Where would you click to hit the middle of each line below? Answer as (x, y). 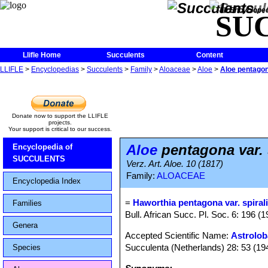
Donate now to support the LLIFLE (60, 116)
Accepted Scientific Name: (178, 235)
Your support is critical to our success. (60, 129)
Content (209, 55)
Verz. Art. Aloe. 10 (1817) (175, 164)
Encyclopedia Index (47, 181)
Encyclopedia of (42, 147)
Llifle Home (42, 55)
